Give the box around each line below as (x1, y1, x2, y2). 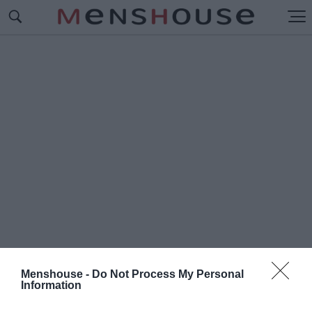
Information (21, 279, 81, 291)
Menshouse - (21, 268, 92, 280)
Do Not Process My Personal (92, 268, 244, 280)
